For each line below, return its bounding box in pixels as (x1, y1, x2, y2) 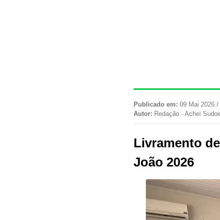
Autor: (134, 110, 152, 118)
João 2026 (134, 155, 194, 170)
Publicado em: (134, 101, 178, 109)
